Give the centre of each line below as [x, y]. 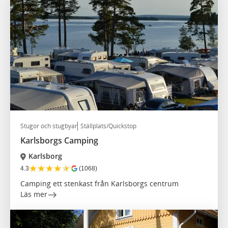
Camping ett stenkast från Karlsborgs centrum [99, 184]
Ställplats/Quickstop [108, 126]
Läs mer [34, 194]
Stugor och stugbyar [49, 126]
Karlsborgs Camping [59, 141]
